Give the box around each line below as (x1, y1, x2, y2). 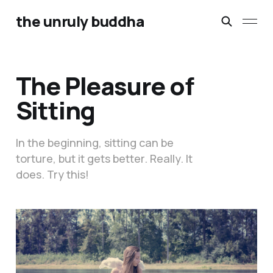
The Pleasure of (15, 69, 194, 103)
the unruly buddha (15, 11, 144, 31)
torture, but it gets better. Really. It (15, 151, 193, 166)
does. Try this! (15, 167, 89, 182)
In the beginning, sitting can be (15, 135, 174, 151)
